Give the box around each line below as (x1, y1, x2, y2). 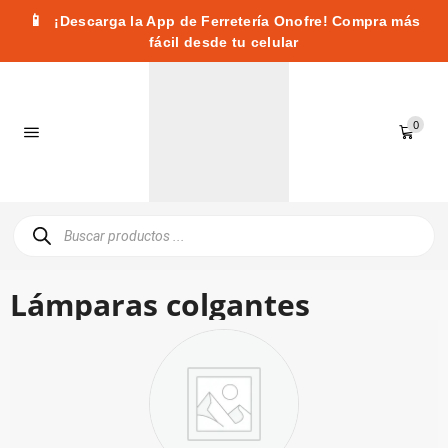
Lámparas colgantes (10, 284, 310, 325)
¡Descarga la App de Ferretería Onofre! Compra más (50, 13, 421, 29)
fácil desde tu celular (149, 34, 299, 50)
